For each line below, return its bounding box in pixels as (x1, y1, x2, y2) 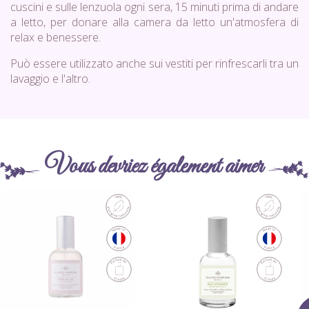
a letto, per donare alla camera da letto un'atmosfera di (10, 14, 299, 30)
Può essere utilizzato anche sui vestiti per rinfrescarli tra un (10, 56, 299, 72)
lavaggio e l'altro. (10, 71, 90, 87)
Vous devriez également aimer (45, 151, 263, 183)
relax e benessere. (10, 30, 101, 46)
